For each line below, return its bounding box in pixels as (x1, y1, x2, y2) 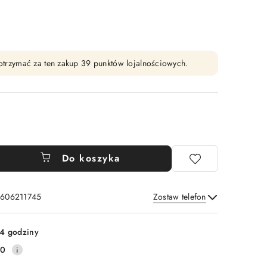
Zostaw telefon (153, 191, 206, 203)
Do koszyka (61, 151, 120, 165)
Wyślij (174, 206, 206, 219)
